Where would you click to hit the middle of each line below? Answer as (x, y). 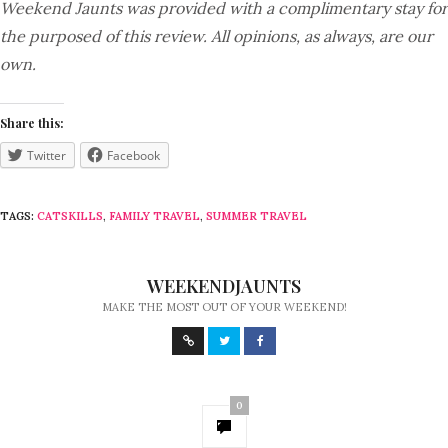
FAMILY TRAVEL (154, 216)
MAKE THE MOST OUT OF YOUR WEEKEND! (224, 307)
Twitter (46, 155)
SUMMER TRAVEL (256, 216)
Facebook (133, 155)
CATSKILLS (70, 216)
